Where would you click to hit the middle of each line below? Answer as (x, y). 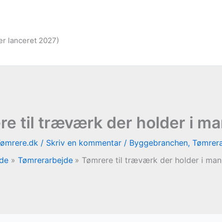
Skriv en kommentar (84, 143)
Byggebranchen (159, 143)
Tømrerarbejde (45, 160)
